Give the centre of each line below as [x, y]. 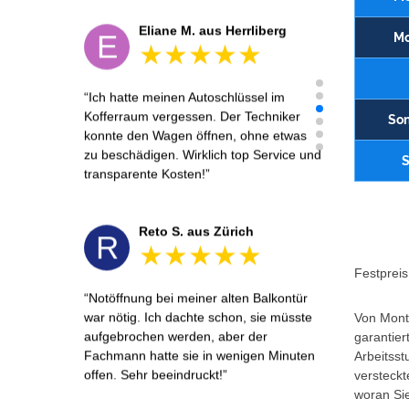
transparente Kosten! [145, 174]
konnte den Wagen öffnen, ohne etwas [195, 136]
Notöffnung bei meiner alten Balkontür [198, 298]
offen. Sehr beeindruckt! [153, 375]
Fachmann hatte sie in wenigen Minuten [199, 356]
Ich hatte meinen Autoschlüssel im [187, 97]
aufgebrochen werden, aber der [176, 336]
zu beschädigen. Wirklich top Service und [203, 155]
